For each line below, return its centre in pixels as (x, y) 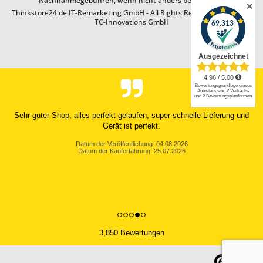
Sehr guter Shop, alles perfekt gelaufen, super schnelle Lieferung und (131, 115)
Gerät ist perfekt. (131, 126)
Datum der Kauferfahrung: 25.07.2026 (131, 151)
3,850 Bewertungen (131, 232)
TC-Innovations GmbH (131, 22)
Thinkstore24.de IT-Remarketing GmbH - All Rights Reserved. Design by (131, 12)
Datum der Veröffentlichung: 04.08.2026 (131, 144)
